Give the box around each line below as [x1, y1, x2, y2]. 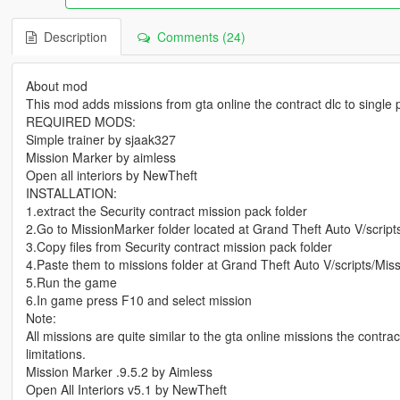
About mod [25, 76, 87, 95]
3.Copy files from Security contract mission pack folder [25, 237, 332, 255]
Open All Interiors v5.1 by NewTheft [25, 379, 227, 398]
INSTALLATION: [25, 183, 117, 202]
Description [36, 27, 107, 46]
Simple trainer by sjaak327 [25, 129, 176, 148]
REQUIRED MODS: [25, 112, 136, 130]
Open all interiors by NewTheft [25, 165, 197, 184]
